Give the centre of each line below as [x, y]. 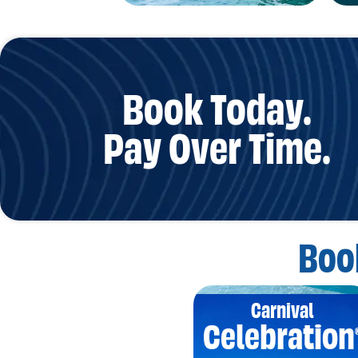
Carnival [282, 311]
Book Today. [217, 109]
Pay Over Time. [217, 149]
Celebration [279, 337]
